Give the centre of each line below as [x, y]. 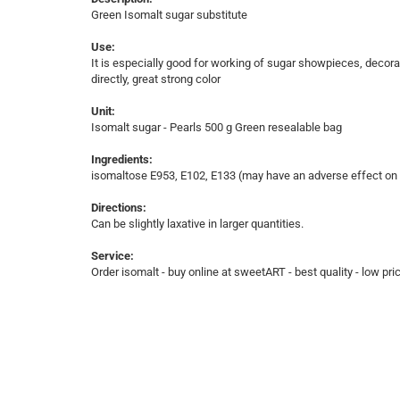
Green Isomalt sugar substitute [169, 15]
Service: [112, 256]
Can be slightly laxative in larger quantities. [197, 224]
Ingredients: [122, 159]
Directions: [119, 208]
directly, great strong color [156, 79]
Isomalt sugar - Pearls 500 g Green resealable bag [217, 127]
